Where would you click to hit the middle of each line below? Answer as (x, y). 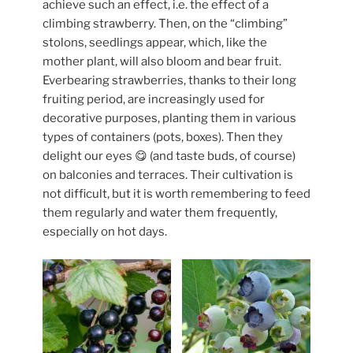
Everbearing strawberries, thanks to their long (169, 81)
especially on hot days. (105, 232)
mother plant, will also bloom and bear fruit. (162, 62)
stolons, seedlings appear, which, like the (155, 43)
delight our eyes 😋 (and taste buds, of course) (169, 156)
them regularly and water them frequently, (160, 213)
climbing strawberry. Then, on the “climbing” (165, 24)
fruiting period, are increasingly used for (154, 100)
